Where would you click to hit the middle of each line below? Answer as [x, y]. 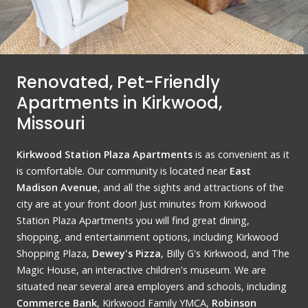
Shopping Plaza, [54, 253]
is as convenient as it [241, 154]
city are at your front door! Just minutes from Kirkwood [141, 203]
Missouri [51, 123]
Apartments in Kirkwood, [119, 102]
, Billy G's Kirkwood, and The [225, 253]
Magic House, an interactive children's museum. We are [141, 269]
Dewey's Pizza [126, 253]
